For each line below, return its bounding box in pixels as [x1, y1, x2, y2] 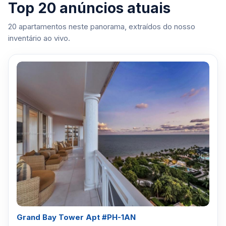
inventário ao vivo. [8, 33, 70, 43]
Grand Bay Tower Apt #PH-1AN [17, 212, 136, 222]
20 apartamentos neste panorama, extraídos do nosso [8, 22, 195, 31]
